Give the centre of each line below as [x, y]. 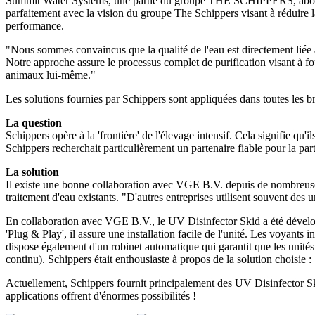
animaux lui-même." [51, 75]
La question [34, 123]
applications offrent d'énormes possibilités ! [101, 296]
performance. [35, 26]
